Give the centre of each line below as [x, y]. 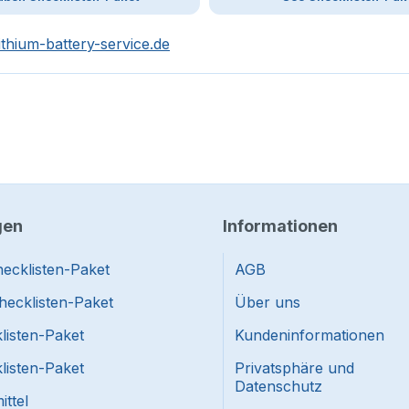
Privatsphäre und [294, 368]
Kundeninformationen [309, 336]
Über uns [267, 303]
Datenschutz [278, 387]
